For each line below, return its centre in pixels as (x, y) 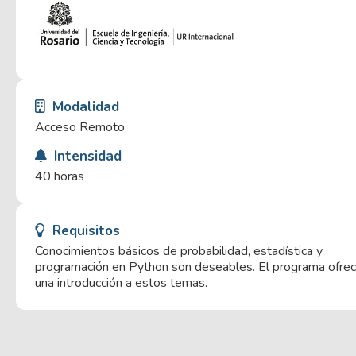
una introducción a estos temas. (121, 282)
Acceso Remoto (80, 127)
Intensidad (86, 156)
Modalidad (84, 106)
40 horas (60, 176)
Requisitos (84, 230)
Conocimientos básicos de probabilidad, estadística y (179, 251)
